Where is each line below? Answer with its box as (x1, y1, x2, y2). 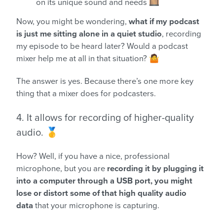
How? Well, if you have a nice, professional (16, 151, 170, 161)
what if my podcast (129, 16, 199, 27)
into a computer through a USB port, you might (16, 176, 192, 186)
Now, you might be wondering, (16, 16, 129, 27)
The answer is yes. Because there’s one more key (16, 76, 193, 86)
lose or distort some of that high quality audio (16, 188, 186, 198)
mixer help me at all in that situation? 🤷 (16, 53, 159, 64)
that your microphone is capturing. (33, 200, 161, 211)
